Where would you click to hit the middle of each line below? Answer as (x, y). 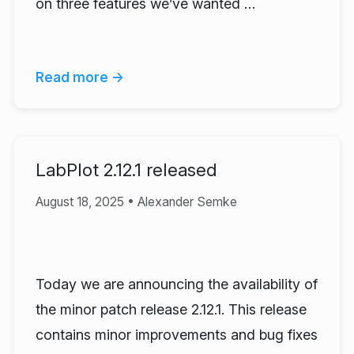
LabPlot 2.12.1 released (126, 169)
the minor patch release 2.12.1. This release (171, 310)
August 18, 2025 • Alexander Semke (136, 202)
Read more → (80, 77)
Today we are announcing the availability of (177, 284)
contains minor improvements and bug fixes (177, 335)
